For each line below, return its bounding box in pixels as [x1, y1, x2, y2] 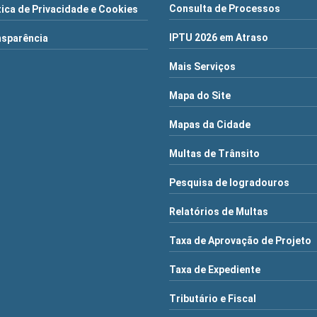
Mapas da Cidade [168, 118, 250, 130]
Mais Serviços [168, 60, 236, 72]
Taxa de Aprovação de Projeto [168, 234, 311, 246]
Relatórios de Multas [168, 205, 268, 217]
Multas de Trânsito [168, 147, 260, 159]
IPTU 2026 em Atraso [168, 31, 268, 43]
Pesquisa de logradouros [168, 176, 289, 188]
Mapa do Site [168, 89, 231, 101]
